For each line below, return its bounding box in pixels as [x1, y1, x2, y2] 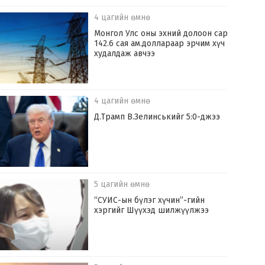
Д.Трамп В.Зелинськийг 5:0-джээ [94, 112, 221, 122]
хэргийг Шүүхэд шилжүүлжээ [94, 205, 209, 216]
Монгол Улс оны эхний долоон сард [94, 28, 233, 39]
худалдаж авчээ [94, 49, 156, 59]
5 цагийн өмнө [94, 179, 150, 190]
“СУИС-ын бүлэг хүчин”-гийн [94, 195, 205, 206]
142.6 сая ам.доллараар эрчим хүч [94, 38, 225, 49]
